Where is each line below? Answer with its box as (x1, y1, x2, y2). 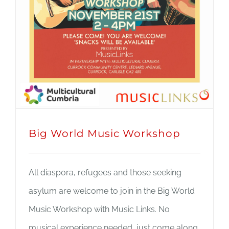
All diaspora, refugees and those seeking (29, 167, 181, 177)
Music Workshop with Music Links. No (29, 204, 170, 214)
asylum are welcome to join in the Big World (29, 186, 195, 196)
